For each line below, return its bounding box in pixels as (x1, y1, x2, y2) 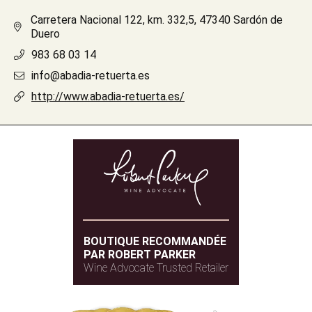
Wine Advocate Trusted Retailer (84, 260, 228, 274)
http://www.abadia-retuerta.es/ (31, 89, 185, 103)
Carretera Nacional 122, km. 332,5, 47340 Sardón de (31, 13, 283, 26)
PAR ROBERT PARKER (84, 247, 196, 261)
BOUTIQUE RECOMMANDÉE (84, 234, 226, 248)
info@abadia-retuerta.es (31, 68, 150, 82)
